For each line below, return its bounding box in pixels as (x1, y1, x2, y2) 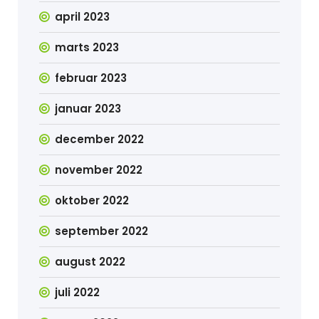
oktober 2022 (55, 193, 130, 208)
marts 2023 (55, 40, 120, 55)
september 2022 (55, 224, 149, 239)
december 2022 (55, 132, 145, 147)
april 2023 (55, 9, 110, 24)
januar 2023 (55, 101, 122, 116)
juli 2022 (55, 285, 100, 300)
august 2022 (55, 254, 126, 269)
